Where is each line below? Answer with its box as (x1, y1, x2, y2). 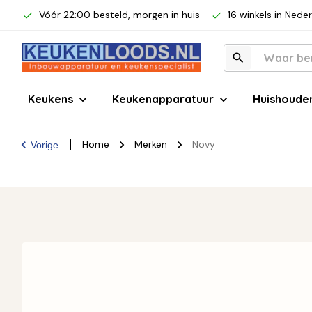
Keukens (28, 92, 73, 106)
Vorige (31, 139, 58, 150)
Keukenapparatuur (112, 92, 214, 106)
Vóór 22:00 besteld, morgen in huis (39, 8, 200, 21)
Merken (134, 138, 167, 150)
